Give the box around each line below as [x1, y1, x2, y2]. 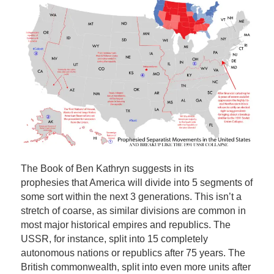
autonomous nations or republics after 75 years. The [20, 247, 245, 258]
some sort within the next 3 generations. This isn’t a [20, 191, 242, 202]
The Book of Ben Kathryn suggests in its [20, 163, 194, 174]
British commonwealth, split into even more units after [20, 261, 251, 272]
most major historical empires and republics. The [20, 219, 231, 230]
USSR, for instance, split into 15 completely [20, 233, 208, 244]
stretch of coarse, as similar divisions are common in [20, 205, 246, 216]
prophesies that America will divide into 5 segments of [20, 177, 253, 188]
